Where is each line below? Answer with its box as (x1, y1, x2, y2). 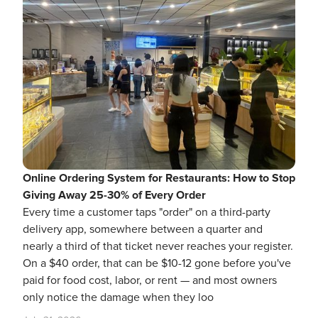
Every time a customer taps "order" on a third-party (23, 205, 270, 219)
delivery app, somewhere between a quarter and (23, 222, 263, 236)
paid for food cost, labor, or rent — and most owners (23, 273, 277, 287)
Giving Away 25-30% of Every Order (23, 188, 206, 202)
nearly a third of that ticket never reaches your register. (23, 239, 293, 253)
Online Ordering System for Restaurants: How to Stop (23, 171, 295, 185)
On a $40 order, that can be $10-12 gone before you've (23, 256, 291, 270)
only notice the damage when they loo (23, 290, 214, 305)
